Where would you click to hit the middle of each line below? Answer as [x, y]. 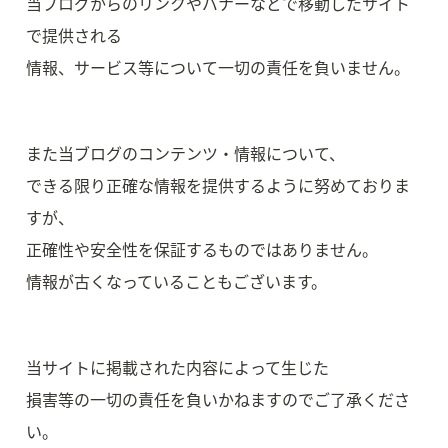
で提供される [74, 35]
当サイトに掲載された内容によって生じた [177, 367]
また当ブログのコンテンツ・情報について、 [185, 153]
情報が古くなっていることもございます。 [176, 281]
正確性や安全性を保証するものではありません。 [202, 249]
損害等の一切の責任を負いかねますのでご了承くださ [218, 399]
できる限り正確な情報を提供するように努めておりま [218, 185]
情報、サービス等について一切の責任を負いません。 [218, 67]
